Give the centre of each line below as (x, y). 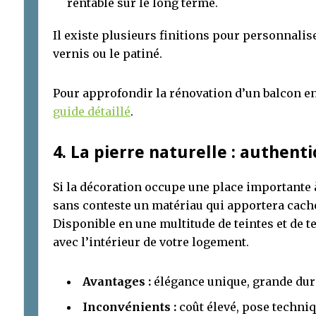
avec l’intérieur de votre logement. (151, 242)
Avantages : (117, 281)
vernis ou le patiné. (108, 53)
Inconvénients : (129, 306)
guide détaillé (92, 111)
